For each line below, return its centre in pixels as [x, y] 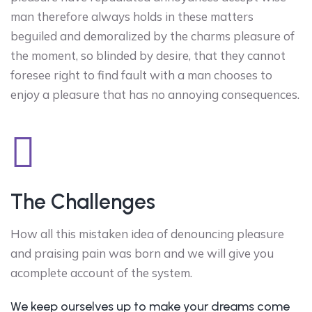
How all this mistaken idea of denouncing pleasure [147, 233]
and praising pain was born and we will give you [142, 253]
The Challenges [83, 201]
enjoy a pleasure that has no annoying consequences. [155, 94]
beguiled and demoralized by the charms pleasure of [153, 36]
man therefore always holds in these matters [132, 16]
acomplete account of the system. [101, 272]
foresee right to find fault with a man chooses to [141, 75]
